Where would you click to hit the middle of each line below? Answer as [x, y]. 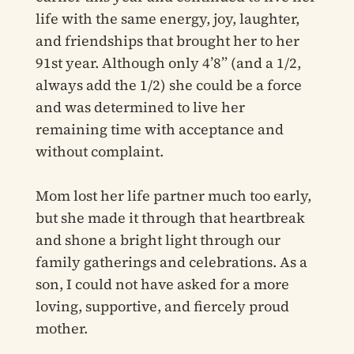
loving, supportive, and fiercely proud [162, 307]
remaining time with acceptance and [159, 130]
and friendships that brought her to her [167, 41]
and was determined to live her [140, 107]
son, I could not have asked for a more [162, 284]
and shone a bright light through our [158, 240]
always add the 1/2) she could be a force [168, 85]
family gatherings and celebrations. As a [171, 262]
